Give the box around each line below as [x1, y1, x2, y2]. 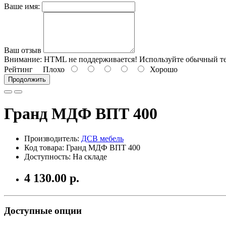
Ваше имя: [4, 2, 40, 11]
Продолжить [8, 75, 46, 83]
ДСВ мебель [81, 134, 124, 143]
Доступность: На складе [24, 152, 107, 161]
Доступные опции [4, 205, 82, 216]
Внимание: [4, 54, 42, 64]
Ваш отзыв [4, 45, 41, 54]
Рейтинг [4, 65, 33, 74]
